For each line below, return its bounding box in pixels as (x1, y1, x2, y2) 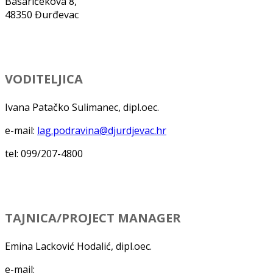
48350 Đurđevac (5, 7, 79, 21)
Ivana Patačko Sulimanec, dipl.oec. (5, 100, 159, 114)
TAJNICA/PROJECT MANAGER (5, 209, 181, 226)
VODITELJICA (5, 70, 83, 87)
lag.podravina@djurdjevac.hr (37, 123, 166, 137)
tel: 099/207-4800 (5, 146, 83, 160)
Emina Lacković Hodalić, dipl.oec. (5, 239, 152, 253)
